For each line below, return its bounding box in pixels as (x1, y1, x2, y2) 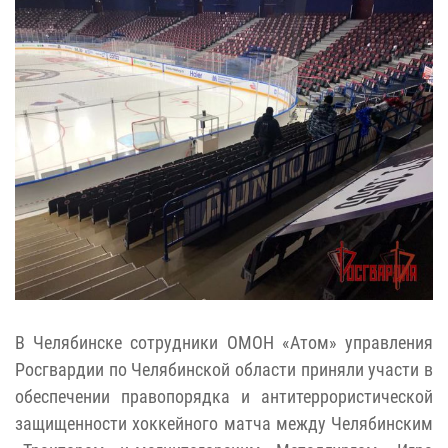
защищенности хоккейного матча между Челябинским (15, 413, 433, 435)
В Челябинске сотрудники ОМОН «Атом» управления (15, 332, 433, 354)
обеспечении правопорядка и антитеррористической (15, 386, 433, 408)
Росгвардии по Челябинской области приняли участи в (15, 359, 433, 381)
